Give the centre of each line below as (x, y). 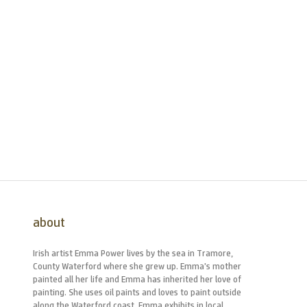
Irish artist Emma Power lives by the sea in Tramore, (133, 253)
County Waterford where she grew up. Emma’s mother (137, 266)
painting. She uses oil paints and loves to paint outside (137, 292)
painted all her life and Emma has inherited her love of (137, 279)
